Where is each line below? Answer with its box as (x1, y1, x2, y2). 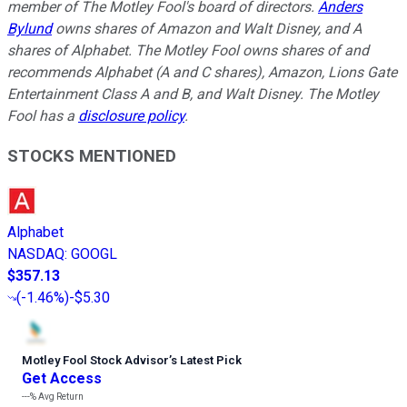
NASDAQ (7, 245, 65, 263)
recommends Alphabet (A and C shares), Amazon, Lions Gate (7, 63, 397, 81)
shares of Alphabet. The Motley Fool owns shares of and (7, 41, 369, 59)
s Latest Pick (171, 353, 242, 368)
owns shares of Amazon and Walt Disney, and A (52, 19, 362, 37)
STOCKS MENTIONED (7, 146, 176, 167)
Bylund (7, 19, 52, 37)
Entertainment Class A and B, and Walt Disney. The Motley (7, 84, 379, 103)
